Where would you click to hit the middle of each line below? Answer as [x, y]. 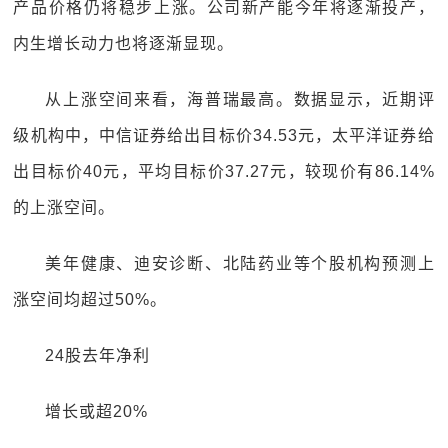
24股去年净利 [98, 355]
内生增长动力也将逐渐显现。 [124, 43]
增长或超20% [97, 411]
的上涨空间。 [64, 207]
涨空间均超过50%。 [90, 299]
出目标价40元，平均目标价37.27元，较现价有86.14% [224, 171]
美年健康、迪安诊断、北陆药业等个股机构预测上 [240, 263]
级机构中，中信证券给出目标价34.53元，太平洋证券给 [224, 135]
